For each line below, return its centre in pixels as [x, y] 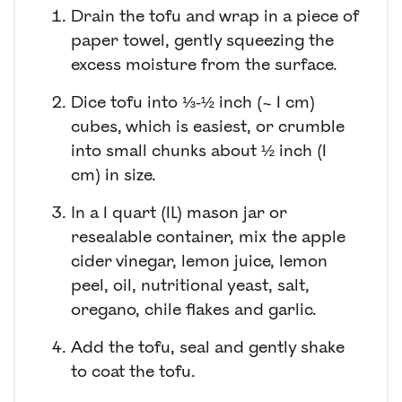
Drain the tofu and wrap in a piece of [215, 17]
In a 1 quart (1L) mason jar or [179, 213]
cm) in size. [114, 175]
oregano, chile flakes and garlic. [194, 310]
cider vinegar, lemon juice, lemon [199, 262]
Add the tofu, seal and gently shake [208, 348]
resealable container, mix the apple [208, 237]
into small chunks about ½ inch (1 [199, 151]
